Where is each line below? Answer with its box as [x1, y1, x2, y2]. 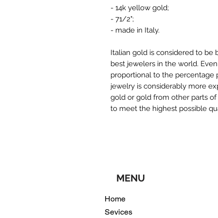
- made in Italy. [110, 26, 160, 35]
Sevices [105, 207, 132, 217]
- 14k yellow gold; [110, 3, 169, 12]
